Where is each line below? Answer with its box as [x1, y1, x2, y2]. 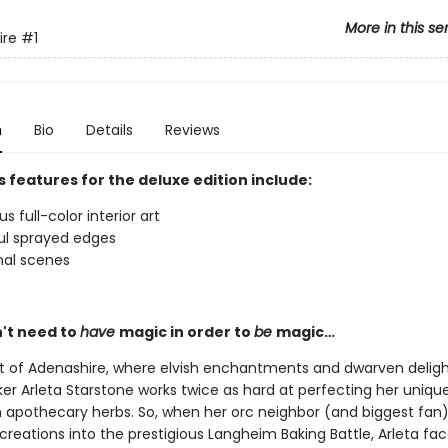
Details [85, 120, 133, 140]
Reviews [164, 120, 220, 140]
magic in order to [118, 322, 254, 342]
